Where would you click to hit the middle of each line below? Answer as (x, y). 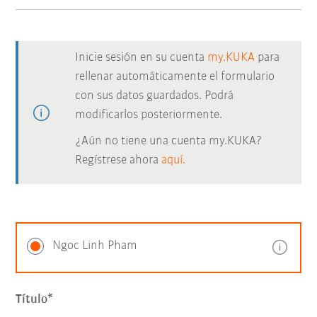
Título (32, 300)
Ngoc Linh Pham (95, 246)
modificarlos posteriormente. (149, 115)
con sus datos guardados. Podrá (155, 96)
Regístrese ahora (119, 160)
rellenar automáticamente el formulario (175, 77)
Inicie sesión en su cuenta (142, 58)
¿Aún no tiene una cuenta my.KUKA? (169, 141)
